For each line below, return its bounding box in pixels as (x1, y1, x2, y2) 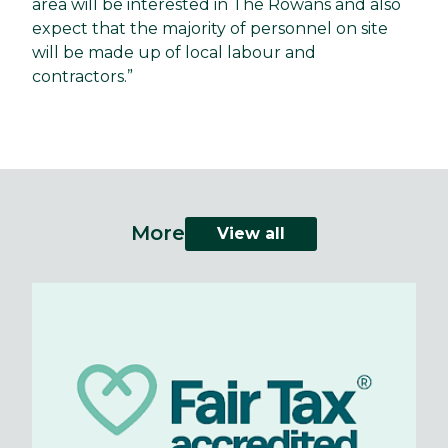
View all (217, 223, 285, 243)
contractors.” (32, 66, 133, 86)
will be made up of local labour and (32, 42, 316, 62)
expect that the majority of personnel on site (32, 18, 388, 38)
